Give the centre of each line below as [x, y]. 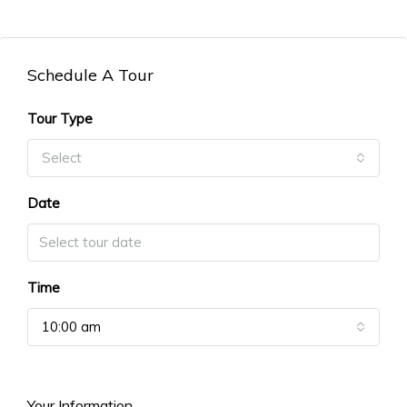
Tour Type [60, 118]
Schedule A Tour [90, 74]
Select [62, 157]
